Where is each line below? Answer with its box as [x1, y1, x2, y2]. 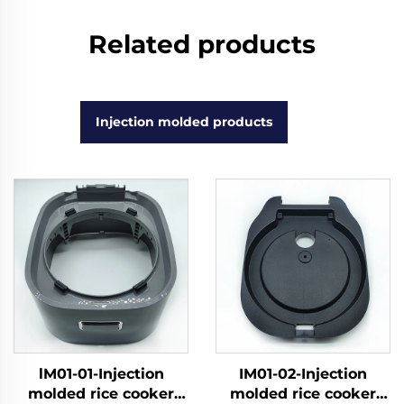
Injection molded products [96, 114, 272, 130]
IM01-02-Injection [239, 365, 367, 382]
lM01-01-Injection [38, 365, 164, 382]
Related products [88, 29, 316, 60]
